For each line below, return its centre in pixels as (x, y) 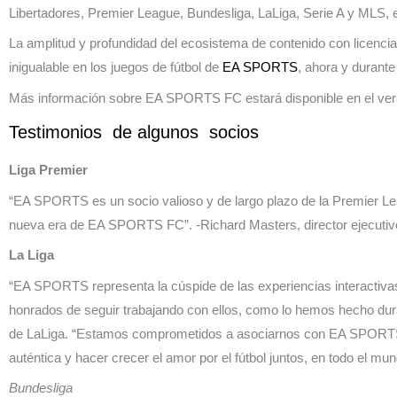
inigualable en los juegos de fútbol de (116, 67)
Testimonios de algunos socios (134, 132)
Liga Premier (48, 170)
